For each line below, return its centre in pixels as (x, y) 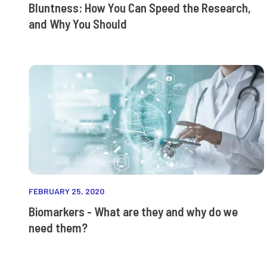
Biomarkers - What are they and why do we (133, 212)
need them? (58, 228)
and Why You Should (78, 24)
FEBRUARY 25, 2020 (67, 191)
